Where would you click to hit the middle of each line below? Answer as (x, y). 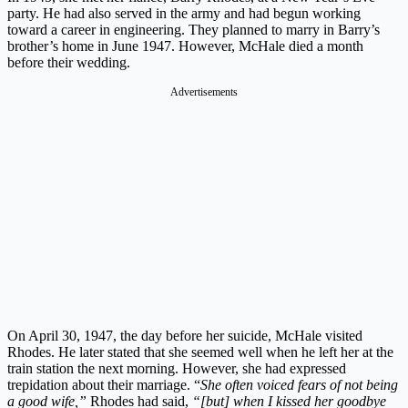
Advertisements (204, 92)
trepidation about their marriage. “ (104, 384)
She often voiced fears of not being (299, 384)
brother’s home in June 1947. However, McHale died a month (185, 46)
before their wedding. (71, 62)
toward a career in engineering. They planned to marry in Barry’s (194, 29)
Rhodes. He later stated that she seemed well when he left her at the (200, 352)
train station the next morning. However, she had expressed (177, 368)
